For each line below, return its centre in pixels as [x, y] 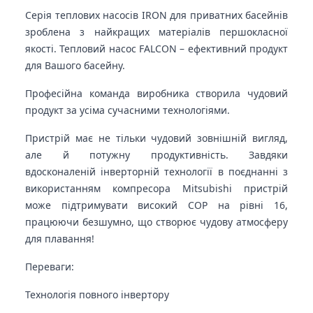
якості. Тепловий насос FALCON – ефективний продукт [156, 48]
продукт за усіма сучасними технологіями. [128, 110]
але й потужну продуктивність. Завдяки [156, 154]
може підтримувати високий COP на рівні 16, [156, 205]
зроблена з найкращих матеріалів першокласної [156, 31]
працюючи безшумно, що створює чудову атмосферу [156, 221]
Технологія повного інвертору [97, 294]
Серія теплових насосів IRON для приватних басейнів [156, 15]
